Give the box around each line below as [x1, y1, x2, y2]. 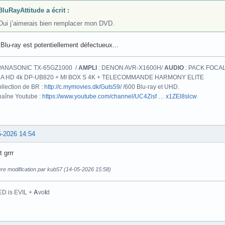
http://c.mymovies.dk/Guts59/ [44, 83, 122, 91]
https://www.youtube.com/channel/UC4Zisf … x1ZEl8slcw [42, 93, 197, 100]
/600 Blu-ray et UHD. [122, 83, 179, 91]
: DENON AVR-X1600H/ [97, 64, 164, 72]
